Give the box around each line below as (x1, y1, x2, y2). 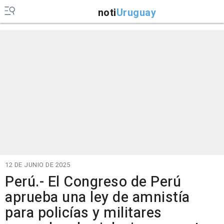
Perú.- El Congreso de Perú (5, 171, 181, 192)
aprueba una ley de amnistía (5, 187, 190, 208)
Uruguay (116, 5, 156, 20)
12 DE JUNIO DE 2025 (5, 160, 70, 169)
